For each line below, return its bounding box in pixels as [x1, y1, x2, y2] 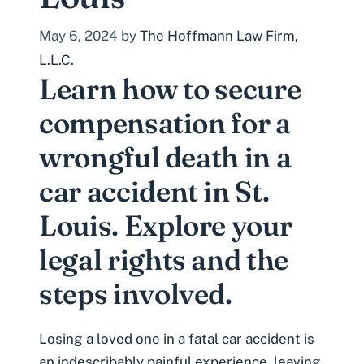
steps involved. [39, 275, 232, 311]
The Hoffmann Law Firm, [140, 27, 298, 44]
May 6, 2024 [39, 27, 118, 44]
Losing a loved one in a [39, 330, 188, 347]
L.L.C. [39, 51, 74, 68]
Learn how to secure [39, 71, 301, 106]
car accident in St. [39, 173, 270, 209]
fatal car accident [188, 330, 301, 347]
